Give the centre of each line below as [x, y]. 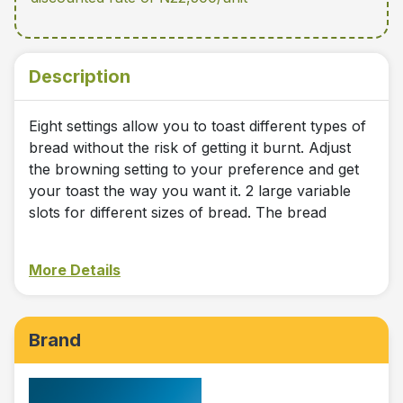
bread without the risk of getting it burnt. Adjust [190, 148]
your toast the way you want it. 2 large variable [190, 191]
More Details [75, 270]
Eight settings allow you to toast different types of [197, 126]
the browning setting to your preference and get [194, 170]
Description [80, 77]
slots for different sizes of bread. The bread [178, 213]
